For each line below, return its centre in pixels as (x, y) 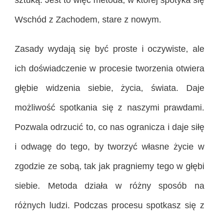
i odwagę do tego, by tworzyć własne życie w (109, 146)
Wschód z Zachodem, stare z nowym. (88, 19)
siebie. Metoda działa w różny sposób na (109, 186)
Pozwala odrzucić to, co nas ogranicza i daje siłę (109, 127)
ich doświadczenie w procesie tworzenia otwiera (109, 68)
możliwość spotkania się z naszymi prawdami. (109, 107)
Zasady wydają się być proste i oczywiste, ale (109, 49)
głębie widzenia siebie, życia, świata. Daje (109, 88)
